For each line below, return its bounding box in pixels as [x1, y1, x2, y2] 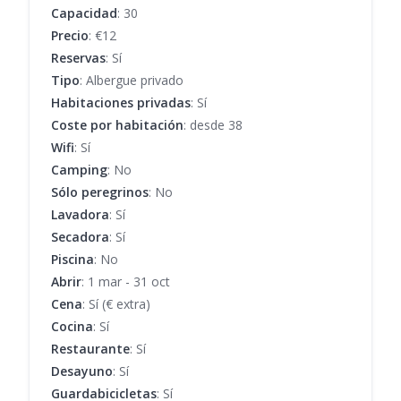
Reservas [51, 48, 106, 66]
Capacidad [51, 4, 117, 21]
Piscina [51, 250, 94, 268]
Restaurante [51, 339, 130, 357]
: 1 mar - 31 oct [81, 272, 170, 290]
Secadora [51, 227, 109, 245]
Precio [51, 26, 89, 44]
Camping [51, 160, 107, 178]
